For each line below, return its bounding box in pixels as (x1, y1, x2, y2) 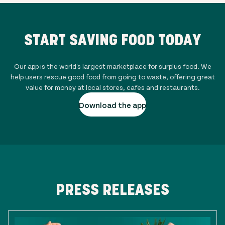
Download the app (79, 99, 146, 109)
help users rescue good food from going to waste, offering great (10, 72, 215, 81)
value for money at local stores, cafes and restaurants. (25, 83, 200, 91)
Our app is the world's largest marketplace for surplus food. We (14, 62, 211, 70)
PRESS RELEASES (56, 184, 169, 195)
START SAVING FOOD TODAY (24, 34, 201, 45)
